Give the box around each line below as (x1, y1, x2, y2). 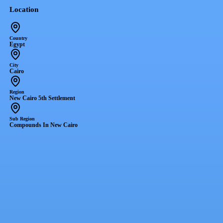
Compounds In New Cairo (9, 121, 78, 128)
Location (9, 5, 38, 13)
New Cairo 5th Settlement (9, 94, 75, 102)
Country (9, 35, 27, 41)
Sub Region (9, 115, 35, 121)
